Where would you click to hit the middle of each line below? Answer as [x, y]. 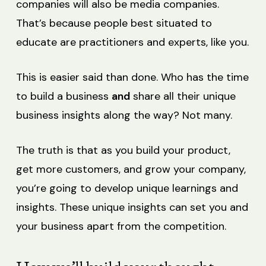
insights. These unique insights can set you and [132, 207]
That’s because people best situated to [114, 23]
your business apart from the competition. [121, 226]
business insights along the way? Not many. [124, 115]
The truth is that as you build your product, [123, 150]
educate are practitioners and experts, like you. [132, 42]
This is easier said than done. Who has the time [132, 77]
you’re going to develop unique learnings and [127, 188]
